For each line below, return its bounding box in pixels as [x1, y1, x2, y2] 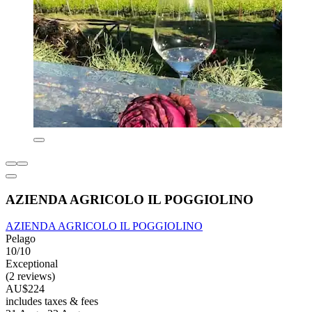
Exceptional [6, 258, 58, 270]
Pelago [6, 233, 36, 245]
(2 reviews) [6, 270, 55, 283]
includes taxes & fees [6, 295, 98, 308]
